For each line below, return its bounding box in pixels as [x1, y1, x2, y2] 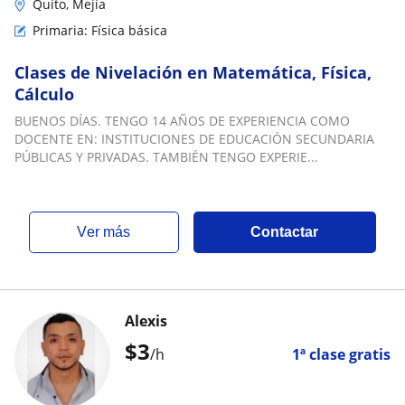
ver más [87, 224, 131, 240]
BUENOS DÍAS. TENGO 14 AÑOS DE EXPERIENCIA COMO [14, 112, 350, 129]
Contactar [250, 224, 319, 240]
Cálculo [14, 83, 74, 105]
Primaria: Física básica [33, 22, 167, 39]
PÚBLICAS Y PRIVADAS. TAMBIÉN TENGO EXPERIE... [14, 148, 318, 165]
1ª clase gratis [292, 344, 391, 364]
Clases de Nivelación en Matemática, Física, [14, 61, 372, 83]
